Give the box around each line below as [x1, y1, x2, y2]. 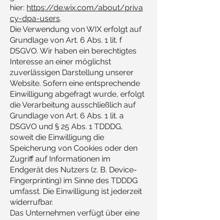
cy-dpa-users [10, 14, 60, 23]
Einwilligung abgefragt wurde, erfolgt [10, 89, 144, 99]
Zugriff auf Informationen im [10, 154, 110, 164]
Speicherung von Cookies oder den [10, 143, 137, 153]
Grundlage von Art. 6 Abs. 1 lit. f [10, 35, 122, 45]
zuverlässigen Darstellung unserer [10, 68, 134, 77]
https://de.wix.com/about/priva [27, 3, 143, 12]
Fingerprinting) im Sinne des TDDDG [10, 176, 137, 185]
